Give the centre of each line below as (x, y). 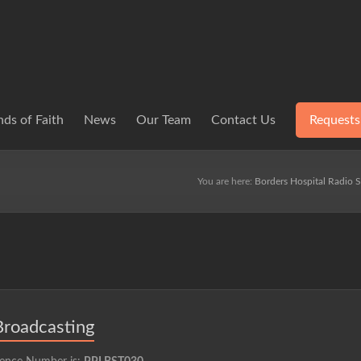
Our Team (164, 120)
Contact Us (243, 120)
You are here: (226, 181)
